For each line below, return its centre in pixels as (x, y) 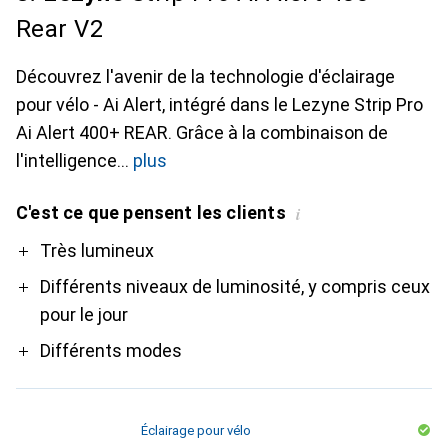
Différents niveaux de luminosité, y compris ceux (235, 286)
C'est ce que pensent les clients (151, 212)
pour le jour (84, 314)
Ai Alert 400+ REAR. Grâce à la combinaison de (202, 132)
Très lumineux (97, 250)
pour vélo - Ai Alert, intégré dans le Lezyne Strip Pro (219, 104)
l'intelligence (66, 160)
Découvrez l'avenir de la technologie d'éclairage (205, 76)
